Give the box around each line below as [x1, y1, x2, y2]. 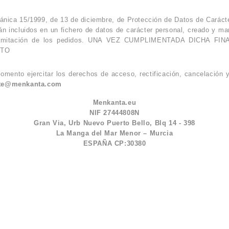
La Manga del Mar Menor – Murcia [56, 129, 173, 137]
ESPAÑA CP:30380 [83, 139, 146, 147]
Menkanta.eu [93, 98, 136, 106]
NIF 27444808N [89, 108, 140, 117]
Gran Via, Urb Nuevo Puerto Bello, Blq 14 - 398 [34, 119, 195, 127]
